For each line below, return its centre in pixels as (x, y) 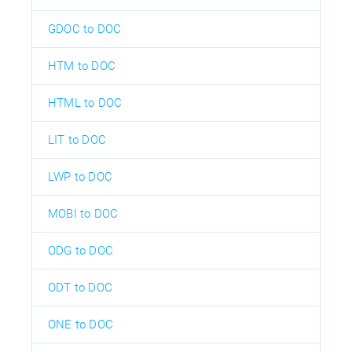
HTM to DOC (82, 66)
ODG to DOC (81, 250)
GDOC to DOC (85, 29)
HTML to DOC (85, 103)
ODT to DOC (80, 287)
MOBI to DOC (83, 213)
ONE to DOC (81, 324)
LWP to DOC (80, 176)
